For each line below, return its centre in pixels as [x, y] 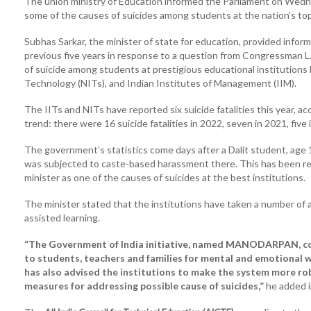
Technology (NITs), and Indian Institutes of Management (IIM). [160, 83]
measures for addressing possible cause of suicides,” [144, 286]
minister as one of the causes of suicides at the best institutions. [165, 177]
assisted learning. [62, 218]
